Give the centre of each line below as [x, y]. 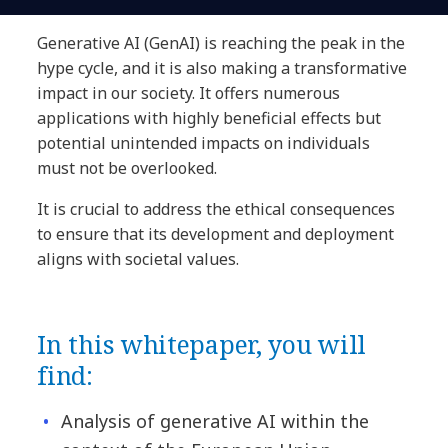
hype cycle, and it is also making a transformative [222, 68]
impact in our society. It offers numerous [189, 93]
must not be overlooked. [129, 168]
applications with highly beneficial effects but [209, 118]
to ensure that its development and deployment [216, 234]
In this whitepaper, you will [201, 344]
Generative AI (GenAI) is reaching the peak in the [221, 43]
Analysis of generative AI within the [215, 421]
